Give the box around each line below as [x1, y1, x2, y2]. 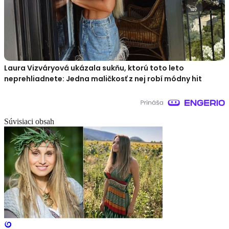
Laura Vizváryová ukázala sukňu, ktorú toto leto [4, 63, 184, 74]
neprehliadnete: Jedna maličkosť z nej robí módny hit [4, 74, 202, 84]
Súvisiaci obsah [4, 117, 54, 126]
